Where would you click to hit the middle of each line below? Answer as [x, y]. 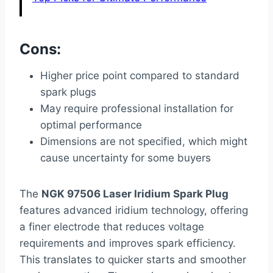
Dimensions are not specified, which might [144, 141]
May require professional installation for [137, 108]
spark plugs [68, 92]
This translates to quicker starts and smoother [133, 259]
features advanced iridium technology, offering [134, 210]
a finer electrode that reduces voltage [112, 226]
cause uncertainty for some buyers [126, 158]
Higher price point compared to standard [140, 75]
